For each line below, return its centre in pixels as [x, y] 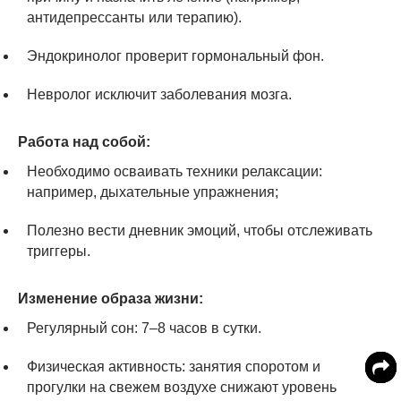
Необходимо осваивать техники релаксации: [175, 171]
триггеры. [59, 251]
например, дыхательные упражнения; [153, 192]
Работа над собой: [84, 141]
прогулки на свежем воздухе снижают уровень [182, 387]
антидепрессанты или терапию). [134, 17]
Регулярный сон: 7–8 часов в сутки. [144, 328]
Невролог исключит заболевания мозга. [159, 94]
